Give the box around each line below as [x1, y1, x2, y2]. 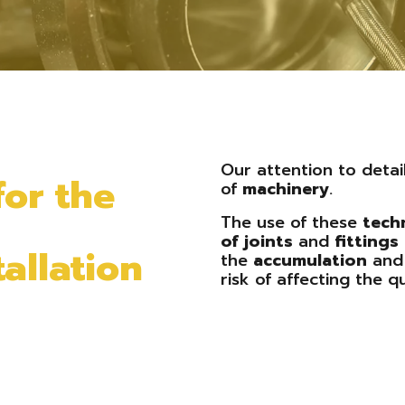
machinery [242, 176, 329, 202]
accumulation [253, 248, 367, 273]
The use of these [221, 210, 363, 235]
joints [244, 229, 293, 254]
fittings [334, 229, 399, 254]
